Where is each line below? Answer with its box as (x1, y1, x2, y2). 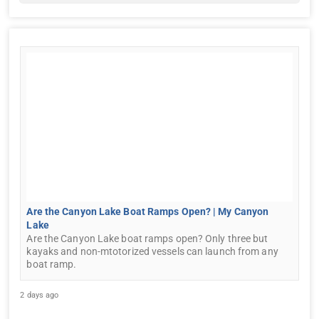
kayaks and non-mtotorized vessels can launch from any (26, 245, 278, 257)
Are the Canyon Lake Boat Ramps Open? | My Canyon (26, 205, 269, 217)
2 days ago (20, 290, 59, 300)
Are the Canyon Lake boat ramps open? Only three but (26, 232, 268, 244)
